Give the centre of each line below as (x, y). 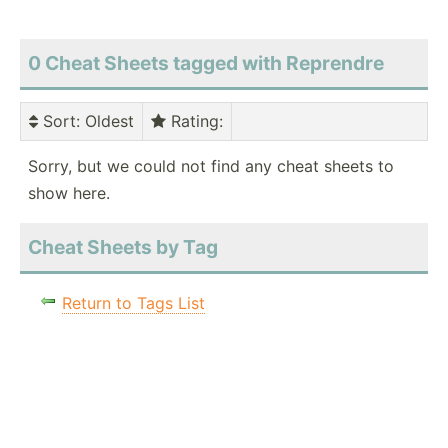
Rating (192, 121)
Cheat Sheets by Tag (123, 247)
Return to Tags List (133, 303)
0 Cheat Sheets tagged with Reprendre (206, 63)
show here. (69, 193)
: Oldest (105, 121)
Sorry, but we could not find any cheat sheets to (211, 166)
